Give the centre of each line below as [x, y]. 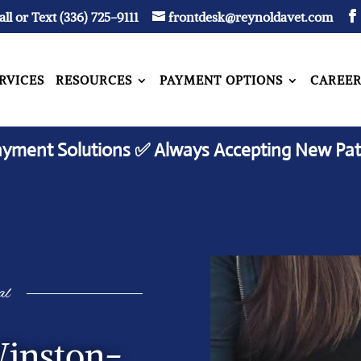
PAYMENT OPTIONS [221, 80]
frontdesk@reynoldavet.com [251, 17]
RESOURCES [94, 80]
